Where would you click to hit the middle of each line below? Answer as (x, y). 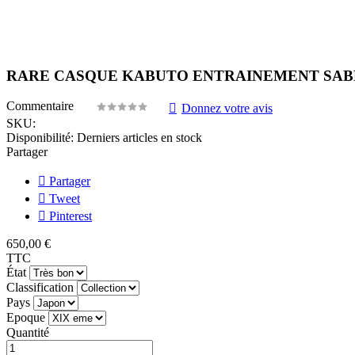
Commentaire (42, 106)
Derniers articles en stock (139, 138)
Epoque (26, 318)
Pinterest (69, 216)
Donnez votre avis (227, 109)
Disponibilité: (40, 138)
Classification (40, 288)
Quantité (28, 333)
